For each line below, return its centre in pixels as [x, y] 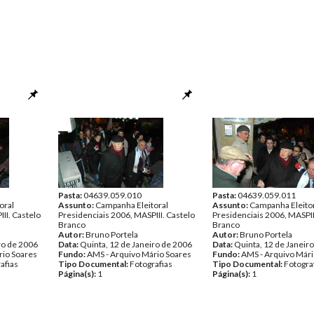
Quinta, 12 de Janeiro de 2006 [136, 244]
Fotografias [151, 264]
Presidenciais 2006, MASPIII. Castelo [127, 215]
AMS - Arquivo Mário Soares [139, 254]
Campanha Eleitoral [132, 205]
